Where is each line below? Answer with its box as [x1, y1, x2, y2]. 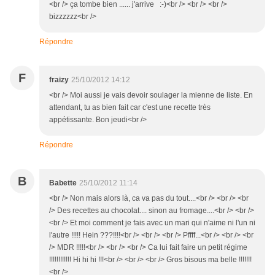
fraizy [49, 76, 69, 85]
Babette [49, 179, 77, 188]
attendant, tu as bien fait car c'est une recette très [49, 103, 211, 112]
